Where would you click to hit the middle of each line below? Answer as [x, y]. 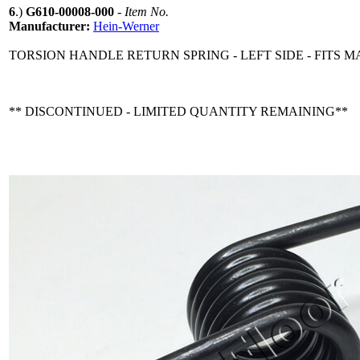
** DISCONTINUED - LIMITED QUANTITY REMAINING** [178, 111]
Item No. [147, 11]
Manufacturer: [51, 26]
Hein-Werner [126, 26]
